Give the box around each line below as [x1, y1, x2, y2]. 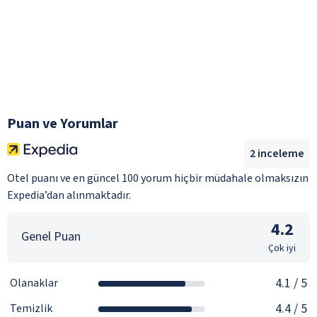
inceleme [255, 145, 304, 161]
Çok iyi [268, 241, 296, 255]
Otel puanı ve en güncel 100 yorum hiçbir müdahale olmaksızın [7, 170, 309, 186]
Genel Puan [21, 228, 81, 246]
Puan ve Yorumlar [7, 113, 118, 134]
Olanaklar [10, 275, 58, 292]
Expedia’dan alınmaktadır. [7, 187, 131, 203]
